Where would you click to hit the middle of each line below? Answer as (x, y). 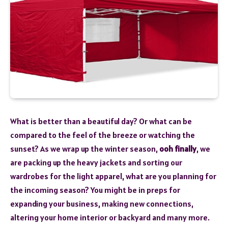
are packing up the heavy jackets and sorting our (96, 162)
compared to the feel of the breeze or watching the (103, 135)
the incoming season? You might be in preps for (95, 190)
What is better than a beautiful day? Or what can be (101, 121)
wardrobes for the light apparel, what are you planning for (113, 176)
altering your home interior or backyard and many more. (110, 217)
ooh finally (178, 148)
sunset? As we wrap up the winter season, (85, 148)
